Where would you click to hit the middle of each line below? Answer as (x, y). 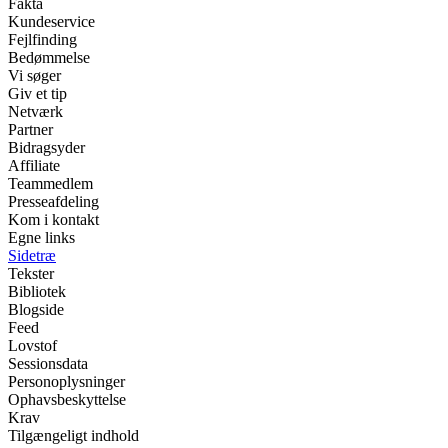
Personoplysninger (66, 382)
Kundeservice (51, 22)
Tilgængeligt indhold (73, 436)
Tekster (31, 274)
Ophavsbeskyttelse (67, 400)
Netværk (35, 112)
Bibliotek (37, 292)
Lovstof (32, 346)
